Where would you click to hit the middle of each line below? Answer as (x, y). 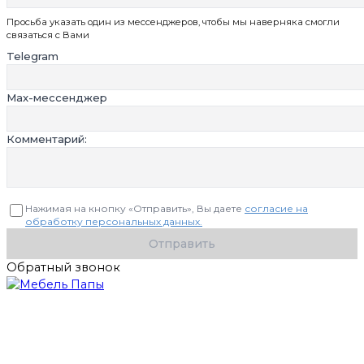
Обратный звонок (63, 268)
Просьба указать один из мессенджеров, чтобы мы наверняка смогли (173, 22)
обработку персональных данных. (114, 222)
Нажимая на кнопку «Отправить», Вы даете (135, 209)
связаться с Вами (48, 35)
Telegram (32, 56)
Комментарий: (47, 139)
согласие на (276, 209)
